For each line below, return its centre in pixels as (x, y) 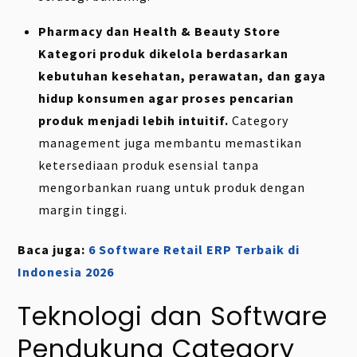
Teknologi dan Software (173, 316)
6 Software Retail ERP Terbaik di (194, 250)
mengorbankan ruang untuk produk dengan (172, 187)
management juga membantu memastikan (170, 142)
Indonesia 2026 (66, 272)
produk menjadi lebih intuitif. (133, 120)
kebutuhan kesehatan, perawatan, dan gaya (182, 75)
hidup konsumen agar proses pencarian (166, 98)
